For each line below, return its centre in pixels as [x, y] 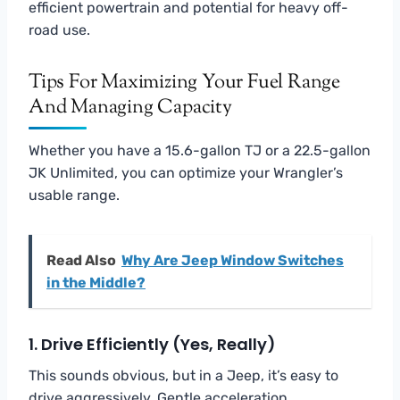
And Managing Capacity [130, 108]
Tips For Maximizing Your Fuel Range [184, 83]
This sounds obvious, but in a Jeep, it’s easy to [183, 375]
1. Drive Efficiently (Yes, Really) [152, 344]
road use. [59, 29]
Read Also [81, 260]
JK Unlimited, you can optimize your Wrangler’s [186, 172]
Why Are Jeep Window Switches [233, 260]
